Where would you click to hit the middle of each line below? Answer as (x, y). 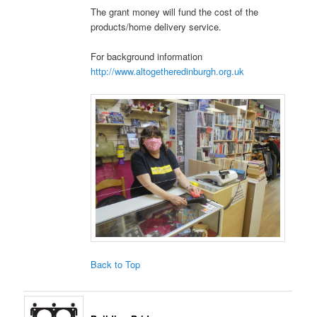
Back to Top (116, 265)
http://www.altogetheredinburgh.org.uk (168, 71)
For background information (147, 57)
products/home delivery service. (156, 27)
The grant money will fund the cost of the (175, 12)
